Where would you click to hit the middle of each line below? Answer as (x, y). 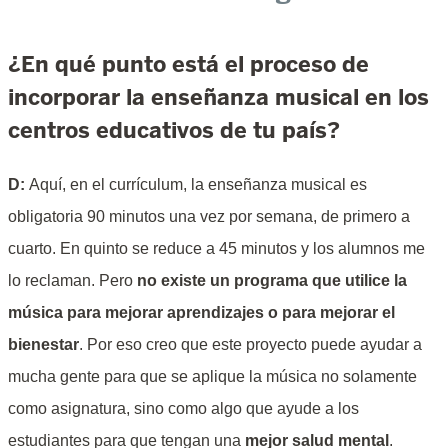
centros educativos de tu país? (174, 130)
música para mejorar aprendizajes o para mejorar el (201, 313)
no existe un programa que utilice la (272, 281)
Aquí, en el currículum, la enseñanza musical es (198, 185)
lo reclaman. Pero (72, 281)
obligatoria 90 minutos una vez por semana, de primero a (209, 217)
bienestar (43, 345)
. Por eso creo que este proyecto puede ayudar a (250, 345)
